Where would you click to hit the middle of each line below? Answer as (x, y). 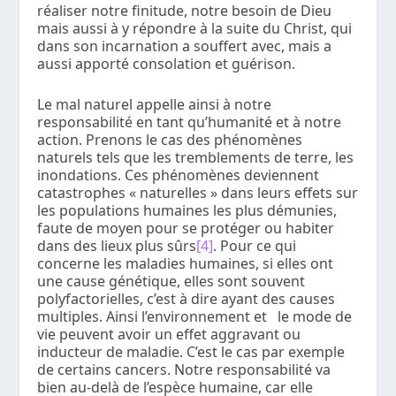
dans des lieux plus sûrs (117, 245)
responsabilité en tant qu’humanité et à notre (190, 122)
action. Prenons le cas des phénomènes (170, 139)
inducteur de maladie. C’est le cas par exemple (191, 351)
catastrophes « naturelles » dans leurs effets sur (198, 192)
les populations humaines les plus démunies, (187, 210)
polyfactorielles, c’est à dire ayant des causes (187, 298)
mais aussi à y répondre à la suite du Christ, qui (195, 29)
